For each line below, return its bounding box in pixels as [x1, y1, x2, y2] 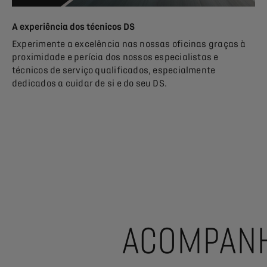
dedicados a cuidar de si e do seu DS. [12, 78, 167, 89]
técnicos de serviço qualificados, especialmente [12, 65, 216, 76]
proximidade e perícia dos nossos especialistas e [12, 52, 219, 63]
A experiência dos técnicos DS [12, 21, 135, 33]
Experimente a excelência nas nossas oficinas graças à [12, 39, 246, 50]
